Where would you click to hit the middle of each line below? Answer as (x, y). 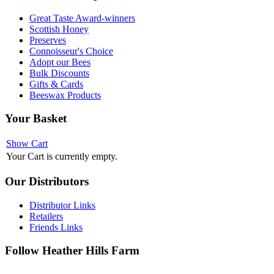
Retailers (46, 216)
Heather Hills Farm (89, 251)
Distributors (57, 181)
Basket (48, 119)
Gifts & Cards (56, 84)
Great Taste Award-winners (82, 18)
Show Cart (27, 144)
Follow (22, 251)
